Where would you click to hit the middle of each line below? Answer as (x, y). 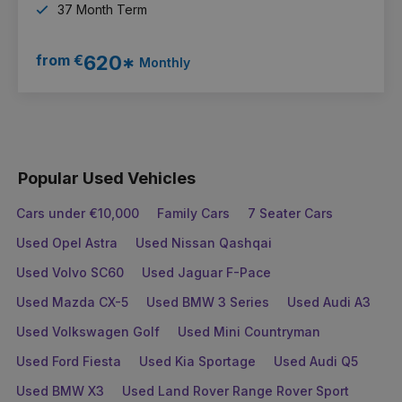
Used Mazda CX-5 (72, 301)
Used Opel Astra (67, 242)
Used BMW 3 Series (208, 301)
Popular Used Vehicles (107, 178)
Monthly (165, 63)
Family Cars (193, 213)
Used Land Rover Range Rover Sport (236, 390)
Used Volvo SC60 (70, 272)
